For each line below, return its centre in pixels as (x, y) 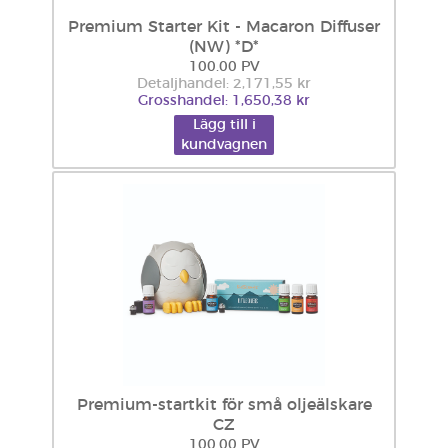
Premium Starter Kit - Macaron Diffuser (224, 27)
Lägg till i (224, 125)
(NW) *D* (224, 47)
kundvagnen (224, 145)
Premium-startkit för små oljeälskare (224, 405)
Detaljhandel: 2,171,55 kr (224, 84)
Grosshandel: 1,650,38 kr (224, 101)
